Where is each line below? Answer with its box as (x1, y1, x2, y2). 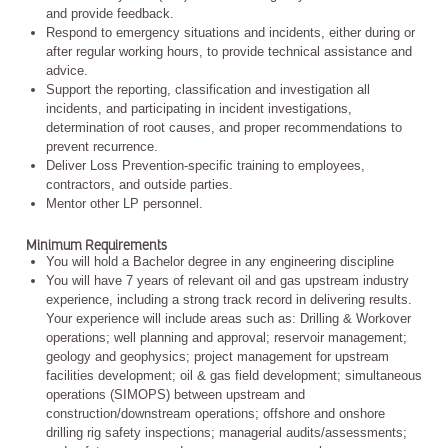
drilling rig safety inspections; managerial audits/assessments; (46, 425, 407, 440)
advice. (46, 63, 88, 78)
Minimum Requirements (26, 234, 167, 253)
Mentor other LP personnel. (46, 196, 203, 211)
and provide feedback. (46, 6, 174, 21)
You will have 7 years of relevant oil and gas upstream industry (46, 273, 409, 288)
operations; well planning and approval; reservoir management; (46, 330, 407, 345)
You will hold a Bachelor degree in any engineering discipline (46, 254, 394, 269)
